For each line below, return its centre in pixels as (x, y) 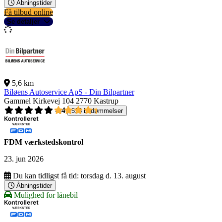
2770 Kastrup (97, 101)
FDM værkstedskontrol (44, 142)
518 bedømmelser (97, 111)
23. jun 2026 (24, 159)
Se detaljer (23, 22)
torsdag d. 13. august (113, 176)
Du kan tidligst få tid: (46, 176)
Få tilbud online (28, 12)
